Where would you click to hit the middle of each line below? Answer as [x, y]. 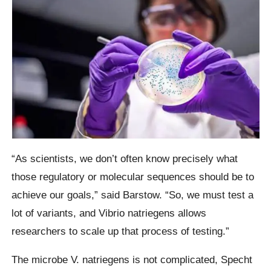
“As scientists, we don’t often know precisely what [125, 158]
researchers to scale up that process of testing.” [121, 231]
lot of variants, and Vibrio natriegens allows [109, 213]
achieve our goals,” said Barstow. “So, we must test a [133, 194]
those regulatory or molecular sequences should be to [133, 176]
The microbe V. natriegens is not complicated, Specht [132, 259]
